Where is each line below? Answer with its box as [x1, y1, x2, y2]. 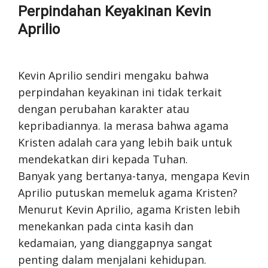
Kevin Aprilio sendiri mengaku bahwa [18, 68, 209, 83]
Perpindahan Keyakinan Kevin [18, 2, 211, 20]
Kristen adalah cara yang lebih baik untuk [18, 135, 232, 150]
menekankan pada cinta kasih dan [18, 218, 193, 233]
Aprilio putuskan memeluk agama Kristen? [18, 185, 237, 200]
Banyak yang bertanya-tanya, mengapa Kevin [18, 168, 249, 183]
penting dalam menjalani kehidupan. [18, 252, 206, 267]
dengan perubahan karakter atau [18, 101, 190, 116]
